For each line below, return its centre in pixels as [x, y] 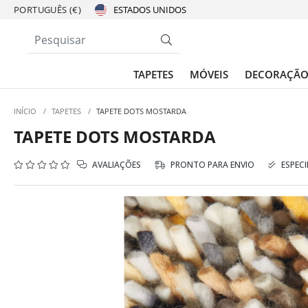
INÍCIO [25, 111]
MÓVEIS [209, 74]
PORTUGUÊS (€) [48, 9]
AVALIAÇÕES [115, 165]
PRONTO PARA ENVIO [211, 165]
